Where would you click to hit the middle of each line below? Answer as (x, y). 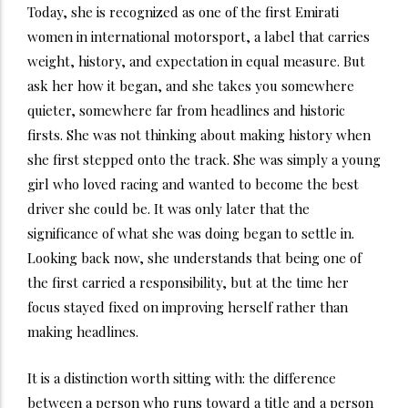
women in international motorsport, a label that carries (199, 36)
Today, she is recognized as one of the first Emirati (183, 11)
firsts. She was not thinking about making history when (199, 134)
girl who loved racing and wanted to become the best (193, 184)
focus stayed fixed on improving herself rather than (188, 306)
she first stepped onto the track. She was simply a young (204, 159)
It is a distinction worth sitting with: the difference (182, 377)
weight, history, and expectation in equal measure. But (196, 61)
